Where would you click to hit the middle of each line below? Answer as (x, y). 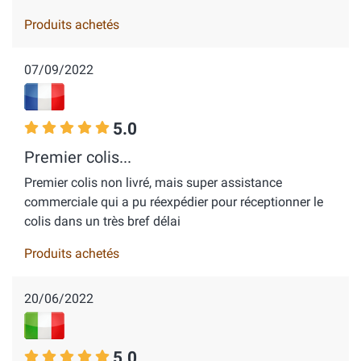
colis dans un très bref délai (102, 221)
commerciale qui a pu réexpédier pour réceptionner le (174, 202)
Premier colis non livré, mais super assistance (153, 183)
